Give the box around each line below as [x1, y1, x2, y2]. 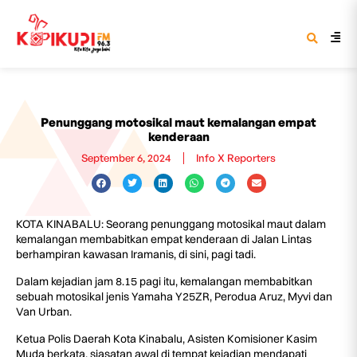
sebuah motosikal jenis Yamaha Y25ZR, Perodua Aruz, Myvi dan [16, 289, 332, 304]
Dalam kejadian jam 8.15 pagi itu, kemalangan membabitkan [16, 274, 312, 288]
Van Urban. [16, 304, 72, 319]
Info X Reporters [196, 151, 276, 164]
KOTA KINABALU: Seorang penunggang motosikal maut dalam [16, 217, 326, 231]
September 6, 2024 [81, 151, 171, 164]
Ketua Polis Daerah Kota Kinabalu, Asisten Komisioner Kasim [16, 331, 317, 346]
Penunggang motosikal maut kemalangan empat [41, 115, 316, 130]
